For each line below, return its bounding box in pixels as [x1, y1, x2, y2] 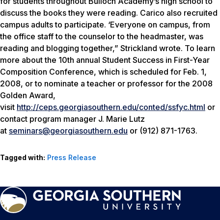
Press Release [47, 153, 96, 162]
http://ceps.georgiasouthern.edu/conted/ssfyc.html [17, 102, 205, 112]
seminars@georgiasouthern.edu [9, 126, 128, 136]
